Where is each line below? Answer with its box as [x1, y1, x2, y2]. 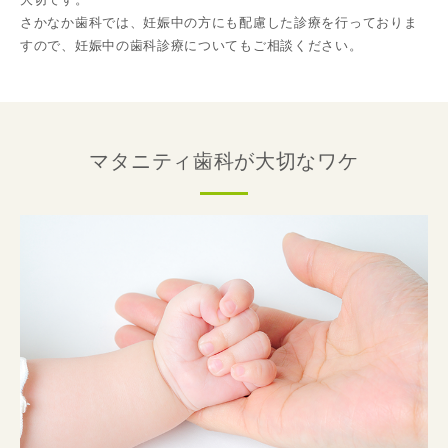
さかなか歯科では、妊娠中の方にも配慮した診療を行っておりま [20, 15, 418, 31]
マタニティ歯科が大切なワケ [89, 150, 359, 173]
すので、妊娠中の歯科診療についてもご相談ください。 [20, 38, 363, 54]
